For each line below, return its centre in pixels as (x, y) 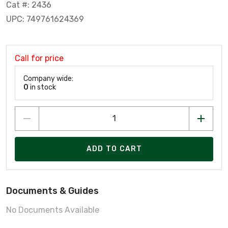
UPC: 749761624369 (45, 19)
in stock (42, 87)
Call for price (39, 58)
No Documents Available (53, 210)
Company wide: (48, 78)
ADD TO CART (114, 149)
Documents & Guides (52, 191)
